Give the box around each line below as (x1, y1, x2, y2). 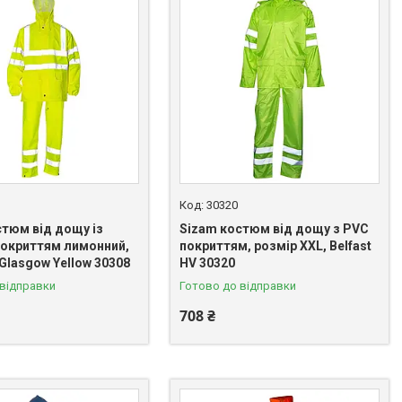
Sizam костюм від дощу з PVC (179, 222, 370, 237)
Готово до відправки (179, 279, 297, 293)
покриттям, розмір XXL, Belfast (179, 239, 372, 254)
